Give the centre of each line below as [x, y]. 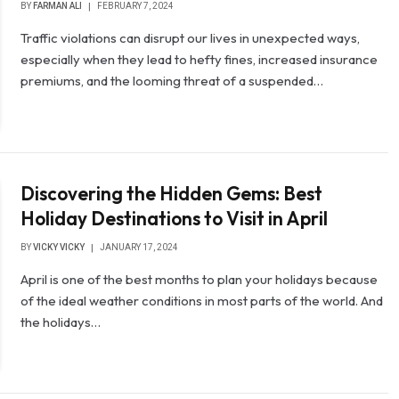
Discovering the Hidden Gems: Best [172, 193]
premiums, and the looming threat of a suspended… [172, 81]
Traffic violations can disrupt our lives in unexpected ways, [191, 38]
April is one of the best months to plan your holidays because [199, 279]
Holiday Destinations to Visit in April [175, 218]
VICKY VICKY [59, 247]
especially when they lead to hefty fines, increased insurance [199, 60]
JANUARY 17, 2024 [139, 247]
